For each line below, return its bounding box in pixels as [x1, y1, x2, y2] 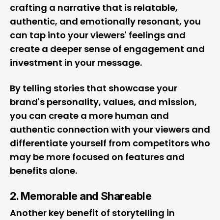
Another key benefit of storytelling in [10, 207, 175, 219]
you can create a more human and [10, 110, 169, 122]
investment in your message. [10, 56, 142, 69]
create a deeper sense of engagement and [10, 43, 205, 55]
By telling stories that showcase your [10, 82, 177, 94]
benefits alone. [10, 165, 77, 177]
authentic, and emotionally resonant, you [10, 15, 201, 27]
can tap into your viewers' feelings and [10, 29, 186, 41]
